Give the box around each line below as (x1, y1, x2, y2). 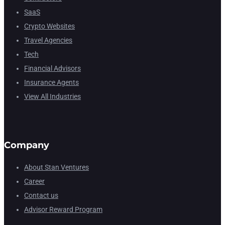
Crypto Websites (24, 22, 75, 31)
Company (4, 140, 49, 151)
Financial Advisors (24, 64, 81, 73)
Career (24, 177, 45, 186)
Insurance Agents (24, 78, 79, 87)
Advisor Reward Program (24, 205, 102, 214)
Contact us (24, 191, 58, 200)
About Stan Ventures (24, 163, 89, 172)
